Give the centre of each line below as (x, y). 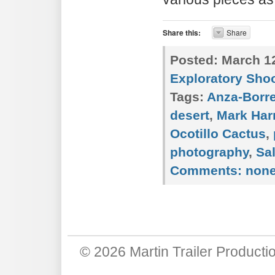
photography (209, 152)
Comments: (206, 170)
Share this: (182, 33)
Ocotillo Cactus (218, 134)
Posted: (194, 60)
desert (190, 115)
